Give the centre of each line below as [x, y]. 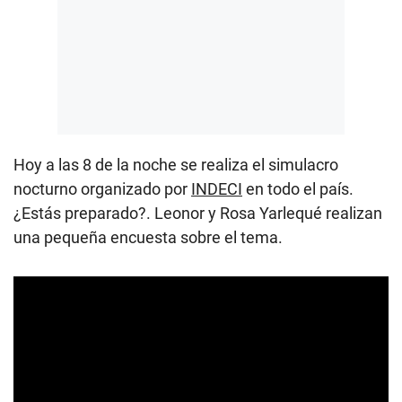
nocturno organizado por [102, 189]
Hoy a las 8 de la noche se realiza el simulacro [176, 165]
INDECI [217, 189]
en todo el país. [298, 189]
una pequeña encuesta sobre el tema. [148, 237]
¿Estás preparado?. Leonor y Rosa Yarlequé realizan [198, 213]
